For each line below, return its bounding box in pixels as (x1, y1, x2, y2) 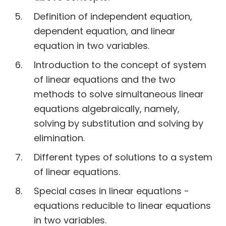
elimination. (34, 132, 85, 145)
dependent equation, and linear (34, 25, 176, 38)
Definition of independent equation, (34, 10, 192, 23)
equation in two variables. (34, 39, 149, 52)
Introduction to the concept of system (34, 59, 206, 72)
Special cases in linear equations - (34, 185, 189, 198)
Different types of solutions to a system (34, 151, 212, 164)
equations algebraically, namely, (34, 102, 180, 116)
